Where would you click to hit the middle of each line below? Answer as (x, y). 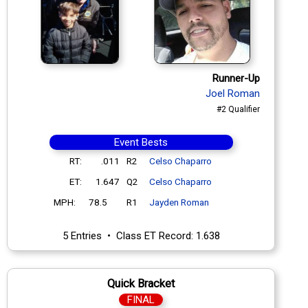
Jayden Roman (179, 202)
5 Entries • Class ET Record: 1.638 (141, 235)
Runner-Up (236, 78)
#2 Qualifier (238, 109)
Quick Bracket (141, 283)
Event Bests (141, 142)
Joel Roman (233, 93)
